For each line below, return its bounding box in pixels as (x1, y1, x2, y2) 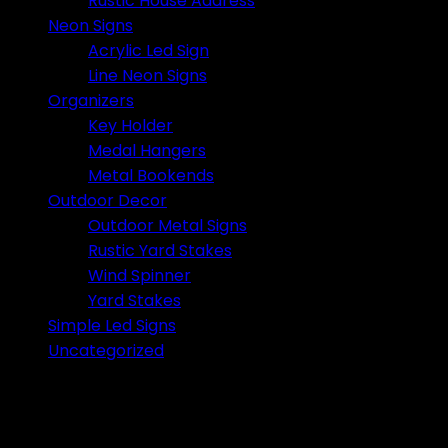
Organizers (48, 88, 134, 112)
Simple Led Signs (48, 313, 176, 337)
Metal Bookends (88, 163, 214, 187)
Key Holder (88, 113, 173, 137)
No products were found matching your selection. (8, 379, 396, 403)
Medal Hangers (88, 138, 206, 162)
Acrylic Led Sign (88, 38, 209, 62)
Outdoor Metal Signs (88, 213, 247, 237)
